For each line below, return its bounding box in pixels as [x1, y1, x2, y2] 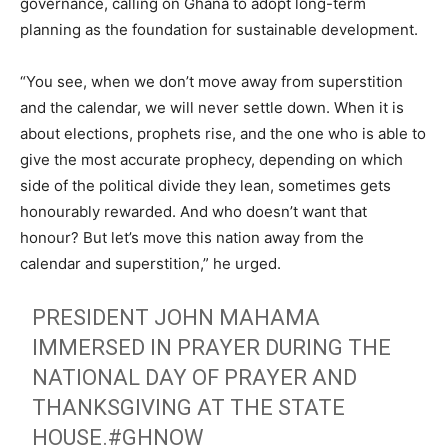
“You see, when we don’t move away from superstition [20, 72, 403, 92]
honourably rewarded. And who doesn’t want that [20, 202, 367, 222]
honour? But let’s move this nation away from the [20, 228, 364, 248]
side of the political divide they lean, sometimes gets [20, 176, 391, 196]
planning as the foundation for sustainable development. [20, 20, 418, 40]
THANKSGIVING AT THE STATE [32, 395, 346, 421]
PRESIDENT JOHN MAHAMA [32, 305, 321, 331]
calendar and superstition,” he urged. [20, 254, 281, 274]
